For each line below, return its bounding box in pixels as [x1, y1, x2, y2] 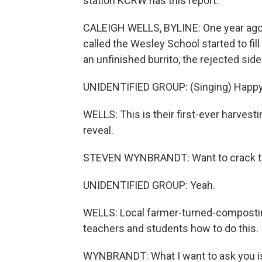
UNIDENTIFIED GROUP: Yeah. [83, 179, 215, 191]
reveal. [83, 124, 113, 136]
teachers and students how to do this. [83, 222, 258, 235]
